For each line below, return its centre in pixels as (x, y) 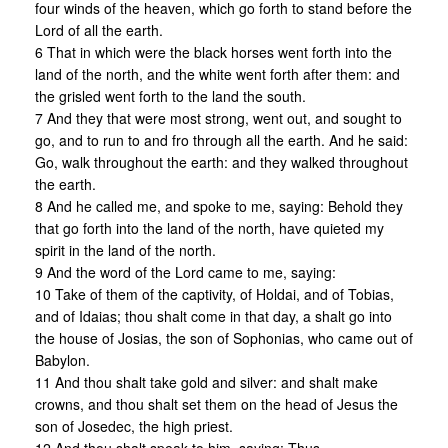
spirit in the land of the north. (125, 250)
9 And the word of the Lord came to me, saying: (185, 272)
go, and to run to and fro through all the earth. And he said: (221, 140)
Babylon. (62, 360)
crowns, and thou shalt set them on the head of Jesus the (216, 404)
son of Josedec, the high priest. (134, 426)
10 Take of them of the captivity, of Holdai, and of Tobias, (214, 294)
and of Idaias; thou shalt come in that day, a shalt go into (213, 316)
